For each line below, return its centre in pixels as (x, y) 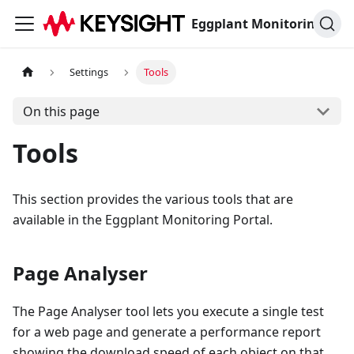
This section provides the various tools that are (153, 199)
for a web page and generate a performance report (167, 332)
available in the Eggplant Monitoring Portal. (143, 220)
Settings (89, 72)
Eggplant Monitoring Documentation (321, 24)
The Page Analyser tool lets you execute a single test (168, 311)
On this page (61, 111)
